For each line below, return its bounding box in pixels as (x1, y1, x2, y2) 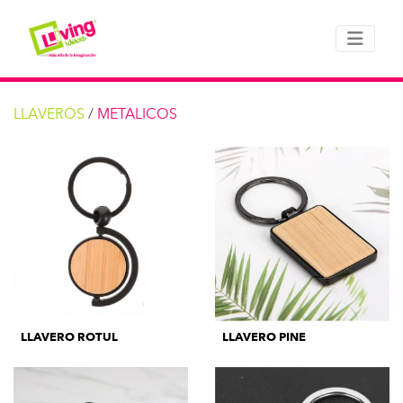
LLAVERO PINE (222, 330, 306, 344)
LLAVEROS (13, 105, 85, 122)
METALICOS (97, 105, 177, 122)
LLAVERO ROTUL (21, 330, 118, 344)
